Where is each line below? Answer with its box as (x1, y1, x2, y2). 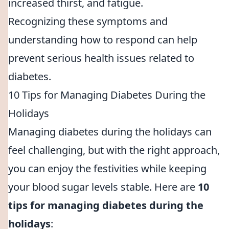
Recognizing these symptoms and (8, 14, 168, 28)
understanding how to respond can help (8, 33, 197, 47)
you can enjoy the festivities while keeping (8, 162, 207, 175)
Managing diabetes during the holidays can (8, 125, 212, 139)
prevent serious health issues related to (8, 51, 194, 65)
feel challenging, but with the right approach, (8, 143, 220, 157)
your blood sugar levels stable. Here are (8, 180, 198, 194)
